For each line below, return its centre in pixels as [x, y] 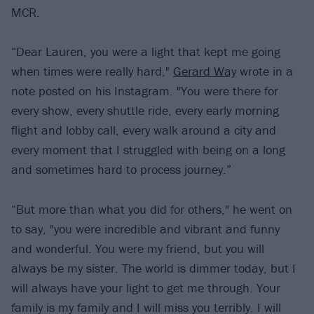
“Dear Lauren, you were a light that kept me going [146, 52]
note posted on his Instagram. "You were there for [145, 91]
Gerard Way [205, 71]
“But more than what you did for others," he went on [152, 209]
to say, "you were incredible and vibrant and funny [145, 228]
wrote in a [265, 71]
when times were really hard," [92, 71]
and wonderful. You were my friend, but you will [138, 248]
